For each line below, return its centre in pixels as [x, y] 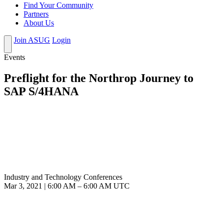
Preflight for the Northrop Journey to [99, 78]
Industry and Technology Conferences [63, 177]
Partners [36, 14]
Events [14, 57]
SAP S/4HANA [41, 92]
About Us [39, 23]
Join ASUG [32, 40]
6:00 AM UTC [107, 186]
